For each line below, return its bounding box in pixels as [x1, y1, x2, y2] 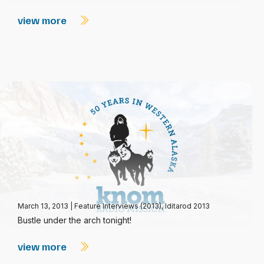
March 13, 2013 [18, 202, 70, 210]
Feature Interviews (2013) [74, 202, 161, 210]
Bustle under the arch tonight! [18, 215, 131, 225]
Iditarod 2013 [165, 202, 210, 210]
